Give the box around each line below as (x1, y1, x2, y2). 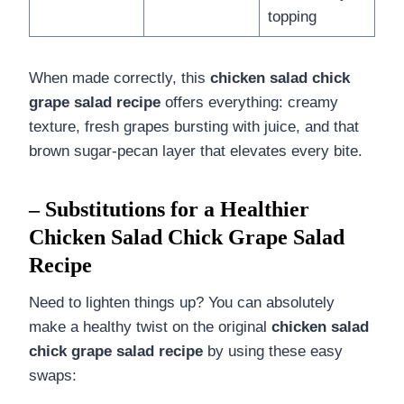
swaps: (29, 366, 77, 384)
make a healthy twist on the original (29, 317, 271, 335)
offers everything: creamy (161, 93, 338, 111)
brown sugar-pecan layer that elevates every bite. (29, 142, 363, 160)
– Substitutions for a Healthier (29, 197, 309, 221)
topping (267, 7, 317, 25)
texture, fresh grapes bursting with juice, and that (29, 117, 359, 135)
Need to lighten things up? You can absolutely (29, 293, 335, 311)
